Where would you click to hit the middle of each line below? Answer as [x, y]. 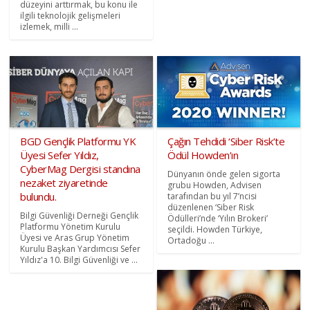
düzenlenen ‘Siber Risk [211, 207]
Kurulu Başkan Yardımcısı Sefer [81, 248]
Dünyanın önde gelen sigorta [224, 174]
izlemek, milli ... [49, 26]
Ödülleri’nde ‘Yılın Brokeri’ [218, 218]
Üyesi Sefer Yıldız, [60, 155]
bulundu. [38, 196]
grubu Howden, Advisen [215, 185]
